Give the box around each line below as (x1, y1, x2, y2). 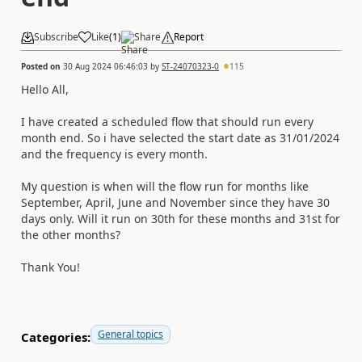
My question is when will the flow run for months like (21, 178, 309, 194)
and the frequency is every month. (21, 145, 211, 162)
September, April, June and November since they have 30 (21, 194, 330, 210)
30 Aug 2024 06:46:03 (63, 60, 148, 72)
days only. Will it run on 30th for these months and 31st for (21, 210, 340, 226)
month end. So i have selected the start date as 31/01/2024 (21, 129, 339, 145)
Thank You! (21, 259, 80, 275)
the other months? (21, 226, 120, 242)
